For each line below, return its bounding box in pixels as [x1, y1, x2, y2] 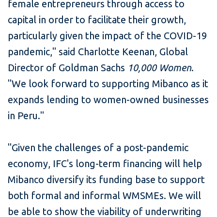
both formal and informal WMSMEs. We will [8, 190, 201, 201]
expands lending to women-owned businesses [8, 94, 209, 106]
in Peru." [8, 110, 44, 122]
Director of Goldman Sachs [8, 62, 127, 74]
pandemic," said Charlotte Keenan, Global [8, 46, 188, 58]
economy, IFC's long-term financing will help [8, 158, 202, 170]
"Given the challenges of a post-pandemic [8, 142, 188, 154]
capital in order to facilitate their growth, [8, 14, 186, 26]
